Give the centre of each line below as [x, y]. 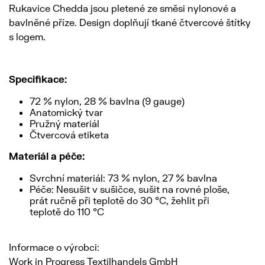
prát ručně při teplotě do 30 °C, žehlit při [119, 201]
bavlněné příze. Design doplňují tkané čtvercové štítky [130, 22]
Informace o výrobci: [54, 247]
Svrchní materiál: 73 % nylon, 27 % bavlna [123, 178]
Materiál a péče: [47, 156]
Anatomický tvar [66, 112]
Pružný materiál [64, 124]
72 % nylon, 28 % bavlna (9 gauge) [107, 101]
